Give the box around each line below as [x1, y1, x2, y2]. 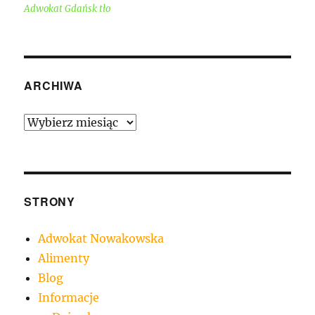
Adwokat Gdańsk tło [24, 3, 111, 15]
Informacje [38, 290, 100, 305]
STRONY [24, 193, 75, 210]
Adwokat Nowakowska [38, 231, 165, 246]
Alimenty [38, 251, 90, 266]
